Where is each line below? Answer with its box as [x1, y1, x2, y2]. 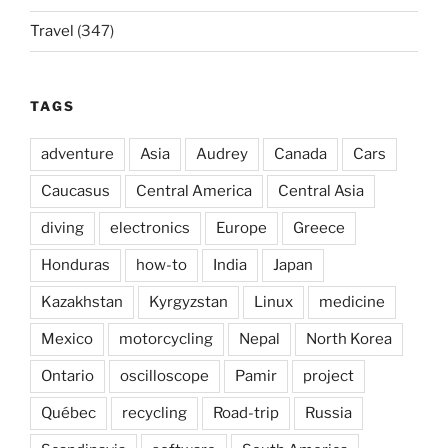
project [303, 367, 354, 386]
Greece [293, 219, 345, 238]
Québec [41, 404, 96, 423]
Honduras [41, 256, 110, 275]
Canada [274, 145, 327, 164]
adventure [41, 145, 114, 164]
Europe [216, 219, 267, 238]
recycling [122, 404, 187, 423]
